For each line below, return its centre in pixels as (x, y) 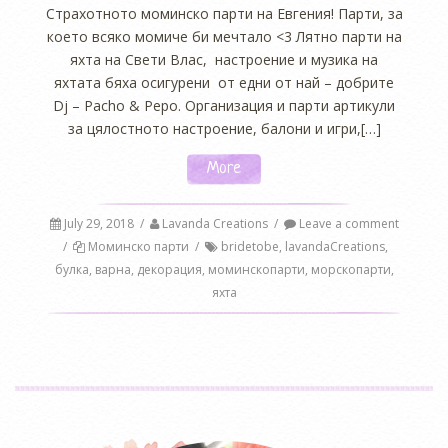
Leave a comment (347, 224)
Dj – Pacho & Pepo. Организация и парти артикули (224, 105)
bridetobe (250, 247)
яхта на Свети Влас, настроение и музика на (224, 59)
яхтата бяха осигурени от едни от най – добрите (224, 82)
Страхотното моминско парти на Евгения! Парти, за (224, 13)
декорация (169, 270)
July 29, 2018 (98, 224)
